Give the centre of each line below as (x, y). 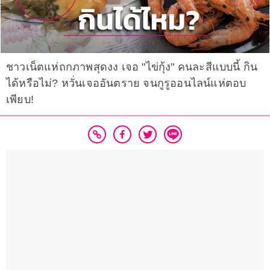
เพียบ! (20, 100)
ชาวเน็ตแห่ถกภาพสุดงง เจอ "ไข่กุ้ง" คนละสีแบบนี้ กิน (132, 67)
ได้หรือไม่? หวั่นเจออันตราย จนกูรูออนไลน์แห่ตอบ (126, 83)
